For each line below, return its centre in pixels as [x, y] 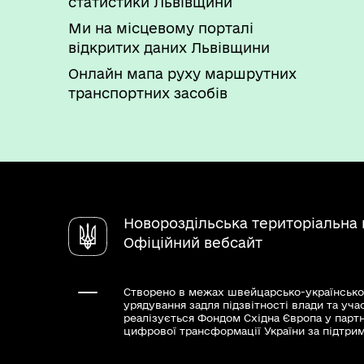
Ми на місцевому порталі [161, 28]
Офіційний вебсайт [193, 243]
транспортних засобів [148, 93]
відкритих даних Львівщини [169, 48]
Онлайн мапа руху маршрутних [182, 74]
